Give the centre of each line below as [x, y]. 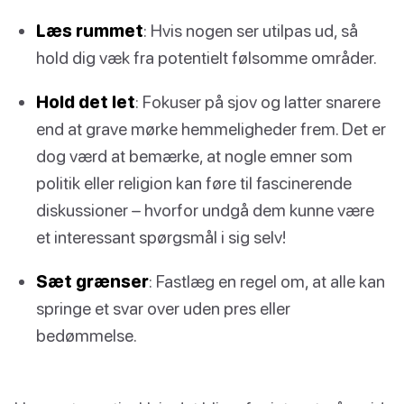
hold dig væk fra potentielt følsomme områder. [207, 57]
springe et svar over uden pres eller [163, 308]
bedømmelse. [87, 335]
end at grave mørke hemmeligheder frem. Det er [211, 128]
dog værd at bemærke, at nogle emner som [194, 155]
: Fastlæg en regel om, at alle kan [267, 281]
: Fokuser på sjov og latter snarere [258, 101]
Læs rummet [90, 30]
